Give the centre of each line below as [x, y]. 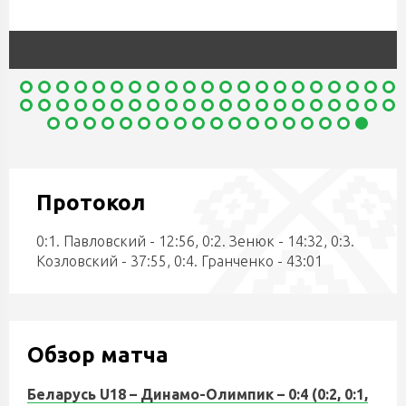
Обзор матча [98, 355]
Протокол [91, 203]
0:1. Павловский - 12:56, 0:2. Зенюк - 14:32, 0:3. [195, 241]
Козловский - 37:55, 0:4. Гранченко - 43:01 [179, 261]
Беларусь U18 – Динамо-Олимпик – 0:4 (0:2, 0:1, [198, 394]
